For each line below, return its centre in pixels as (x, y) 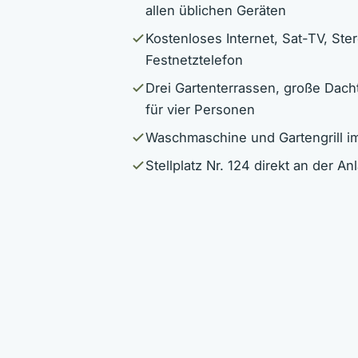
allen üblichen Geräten (216, 10)
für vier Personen (200, 109)
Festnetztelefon (194, 60)
